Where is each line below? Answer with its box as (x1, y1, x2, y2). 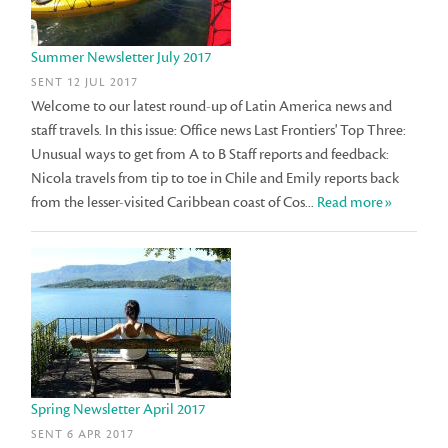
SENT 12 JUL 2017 (31, 74, 139, 90)
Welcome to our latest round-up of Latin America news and (31, 96, 393, 116)
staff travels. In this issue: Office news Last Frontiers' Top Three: (31, 120, 407, 140)
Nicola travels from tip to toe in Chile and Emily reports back (31, 168, 400, 188)
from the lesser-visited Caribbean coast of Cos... (31, 192, 318, 212)
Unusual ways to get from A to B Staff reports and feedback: (31, 144, 390, 164)
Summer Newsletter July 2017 (31, 47, 212, 67)
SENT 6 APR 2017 (31, 427, 135, 443)
